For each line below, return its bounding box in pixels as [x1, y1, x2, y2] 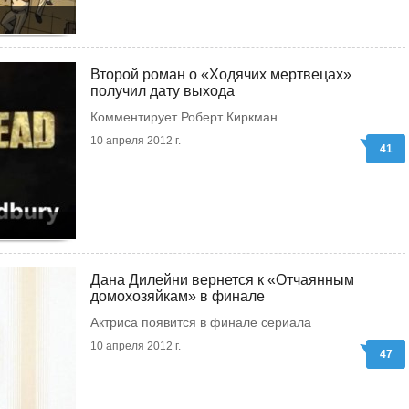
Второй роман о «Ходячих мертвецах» [90, 67, 351, 82]
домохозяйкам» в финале [90, 288, 265, 304]
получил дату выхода [90, 83, 235, 99]
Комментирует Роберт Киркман [90, 110, 278, 124]
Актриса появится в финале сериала [90, 315, 311, 330]
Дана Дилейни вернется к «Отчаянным [90, 272, 354, 288]
